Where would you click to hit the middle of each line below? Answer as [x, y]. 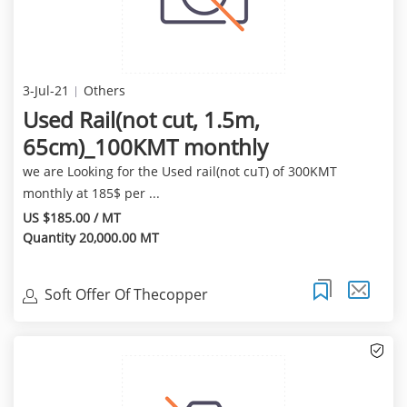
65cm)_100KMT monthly [145, 147]
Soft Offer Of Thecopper [126, 294]
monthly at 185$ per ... [91, 194]
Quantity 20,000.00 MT [90, 238]
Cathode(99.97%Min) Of [124, 314]
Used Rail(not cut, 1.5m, [141, 120]
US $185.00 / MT [71, 218]
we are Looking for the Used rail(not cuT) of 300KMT [179, 172]
